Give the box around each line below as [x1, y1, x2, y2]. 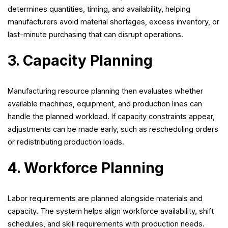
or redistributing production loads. [8, 137, 124, 147]
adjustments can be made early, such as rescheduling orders [8, 125, 218, 134]
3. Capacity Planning [8, 52, 153, 70]
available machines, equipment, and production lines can [8, 99, 202, 108]
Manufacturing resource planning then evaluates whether [8, 87, 203, 96]
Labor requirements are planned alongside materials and [8, 194, 203, 203]
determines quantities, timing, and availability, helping [8, 5, 190, 14]
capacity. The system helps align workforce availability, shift [8, 207, 214, 216]
